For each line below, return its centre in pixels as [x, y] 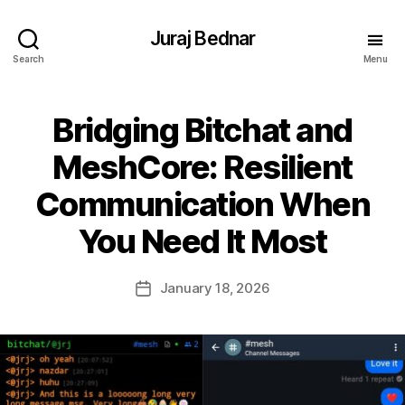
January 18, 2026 [215, 288]
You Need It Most [202, 241]
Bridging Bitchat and [202, 130]
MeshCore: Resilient [202, 167]
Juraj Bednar [202, 38]
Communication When [202, 204]
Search [28, 58]
